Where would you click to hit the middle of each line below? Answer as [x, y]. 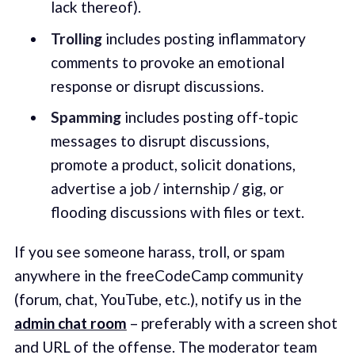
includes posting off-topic [209, 117]
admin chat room [70, 323]
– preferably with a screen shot [232, 323]
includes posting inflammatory [204, 38]
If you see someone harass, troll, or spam [149, 251]
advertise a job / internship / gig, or [167, 189]
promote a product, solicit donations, [173, 165]
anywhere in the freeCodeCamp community [158, 275]
